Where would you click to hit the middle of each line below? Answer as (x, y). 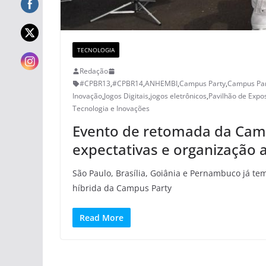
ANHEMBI (161, 84)
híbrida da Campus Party (122, 188)
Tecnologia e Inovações (111, 109)
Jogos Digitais (126, 96)
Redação (94, 71)
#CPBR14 (128, 84)
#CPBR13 (95, 84)
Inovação (87, 96)
